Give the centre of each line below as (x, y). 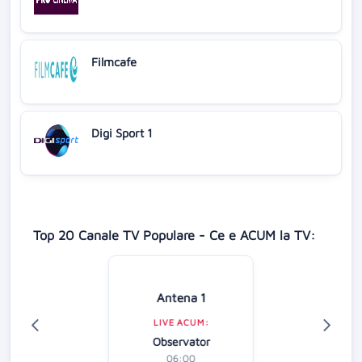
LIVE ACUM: (181, 322)
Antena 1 (181, 297)
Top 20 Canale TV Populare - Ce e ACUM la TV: (174, 234)
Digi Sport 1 (122, 133)
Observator (181, 341)
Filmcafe (114, 61)
